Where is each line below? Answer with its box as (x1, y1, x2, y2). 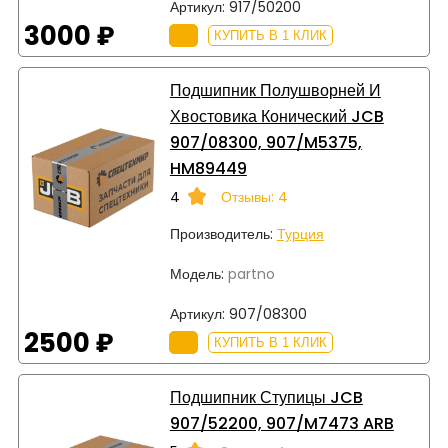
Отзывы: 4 (220, 186, 288, 207)
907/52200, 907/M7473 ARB (169, 411, 394, 435)
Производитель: (169, 223, 273, 244)
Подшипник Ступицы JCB (169, 385, 363, 409)
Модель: (169, 263, 224, 284)
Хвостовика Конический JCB (169, 104, 384, 128)
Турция (276, 223, 324, 244)
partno (223, 263, 275, 284)
